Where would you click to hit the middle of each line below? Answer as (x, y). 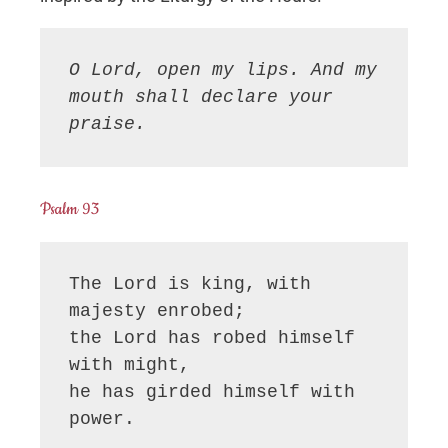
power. (102, 419)
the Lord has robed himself (212, 338)
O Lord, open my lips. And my (223, 69)
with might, (130, 365)
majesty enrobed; (157, 311)
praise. (108, 123)
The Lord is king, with (190, 284)
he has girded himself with (212, 392)
